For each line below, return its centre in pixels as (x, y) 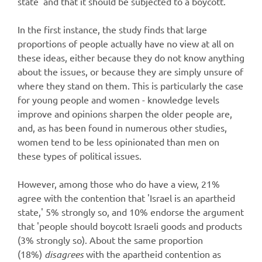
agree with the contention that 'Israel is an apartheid (126, 197)
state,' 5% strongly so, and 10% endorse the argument (131, 211)
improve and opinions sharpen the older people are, (125, 113)
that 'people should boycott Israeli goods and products (130, 225)
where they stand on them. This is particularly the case (130, 85)
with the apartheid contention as (154, 254)
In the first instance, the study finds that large (112, 29)
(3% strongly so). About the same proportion (110, 239)
